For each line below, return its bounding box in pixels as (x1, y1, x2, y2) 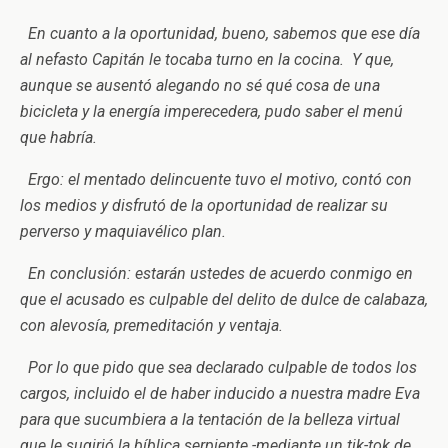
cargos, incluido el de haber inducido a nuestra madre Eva (20, 384, 420, 403)
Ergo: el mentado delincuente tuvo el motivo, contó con (20, 170, 412, 189)
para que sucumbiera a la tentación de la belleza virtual (20, 410, 400, 429)
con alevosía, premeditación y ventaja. (20, 316, 283, 335)
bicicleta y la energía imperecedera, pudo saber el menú (20, 102, 403, 121)
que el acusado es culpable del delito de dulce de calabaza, (20, 290, 428, 309)
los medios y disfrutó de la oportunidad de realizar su (20, 196, 388, 215)
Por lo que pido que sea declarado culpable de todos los (20, 358, 417, 377)
